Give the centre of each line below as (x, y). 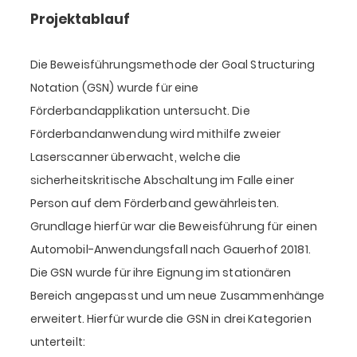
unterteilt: (58, 342)
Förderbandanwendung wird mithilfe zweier (155, 134)
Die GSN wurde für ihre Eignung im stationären (160, 273)
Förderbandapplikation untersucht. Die (140, 111)
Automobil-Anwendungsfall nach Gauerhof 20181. (170, 250)
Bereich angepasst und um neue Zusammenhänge (177, 296)
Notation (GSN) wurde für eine (114, 88)
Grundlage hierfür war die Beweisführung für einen (174, 227)
